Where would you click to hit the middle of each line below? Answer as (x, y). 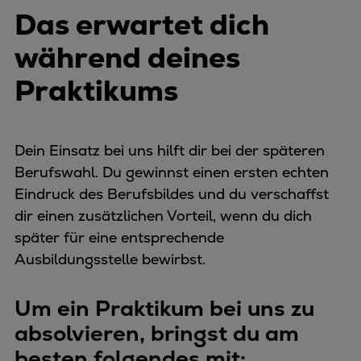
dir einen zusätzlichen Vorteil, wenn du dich (163, 216)
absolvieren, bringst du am (157, 334)
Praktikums (96, 91)
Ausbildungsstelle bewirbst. (110, 259)
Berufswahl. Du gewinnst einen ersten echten (172, 172)
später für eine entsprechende (119, 238)
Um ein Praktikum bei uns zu (164, 309)
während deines (127, 58)
